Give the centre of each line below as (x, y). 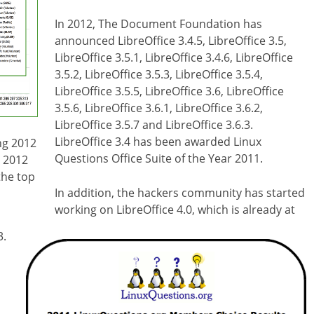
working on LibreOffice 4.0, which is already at (175, 209)
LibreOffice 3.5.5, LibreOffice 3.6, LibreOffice (169, 91)
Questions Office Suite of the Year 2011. (159, 158)
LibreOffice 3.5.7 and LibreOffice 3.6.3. (154, 124)
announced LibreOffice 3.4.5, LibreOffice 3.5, (171, 40)
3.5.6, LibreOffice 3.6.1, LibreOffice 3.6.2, (159, 108)
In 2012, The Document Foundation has (158, 23)
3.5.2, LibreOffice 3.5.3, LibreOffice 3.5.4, (159, 74)
